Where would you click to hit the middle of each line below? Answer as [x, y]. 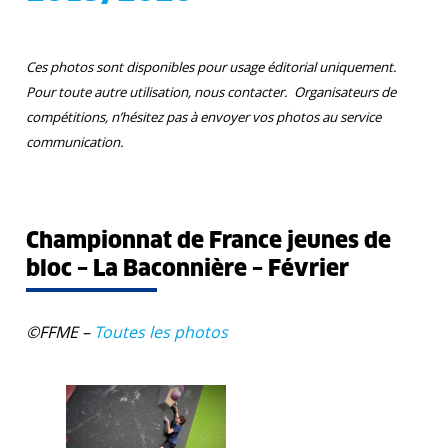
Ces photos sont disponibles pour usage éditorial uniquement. [211, 67]
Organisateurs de [345, 92]
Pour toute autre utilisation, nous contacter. [160, 92]
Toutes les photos [161, 332]
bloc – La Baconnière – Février [187, 270]
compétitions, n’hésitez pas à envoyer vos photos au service [203, 117]
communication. [75, 142]
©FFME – [60, 332]
